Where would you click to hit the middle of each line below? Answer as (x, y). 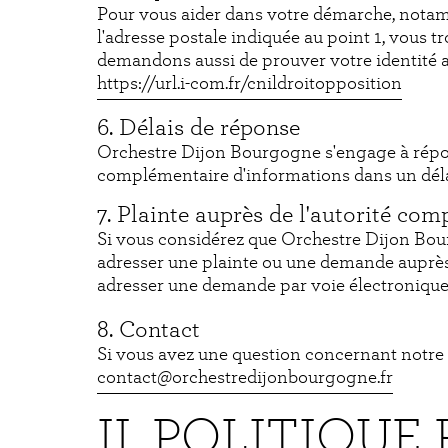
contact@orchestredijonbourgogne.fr (245, 378)
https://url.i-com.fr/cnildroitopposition (249, 84)
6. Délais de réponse (198, 128)
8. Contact (148, 330)
